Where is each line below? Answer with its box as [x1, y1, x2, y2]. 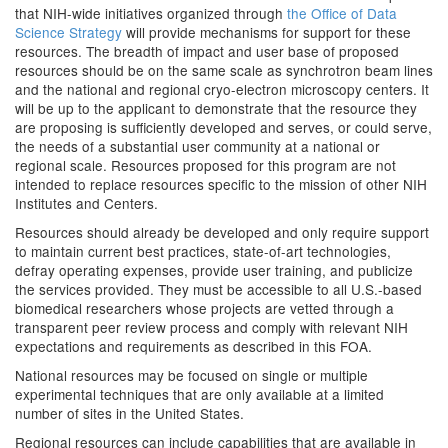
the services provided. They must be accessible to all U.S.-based [15, 279, 422, 299]
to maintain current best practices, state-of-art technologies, [15, 241, 391, 261]
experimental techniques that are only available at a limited [15, 384, 384, 404]
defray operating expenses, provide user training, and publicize [15, 260, 413, 280]
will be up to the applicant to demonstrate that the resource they [15, 98, 417, 118]
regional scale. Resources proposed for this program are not [15, 155, 396, 175]
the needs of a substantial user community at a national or [15, 136, 380, 156]
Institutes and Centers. [15, 193, 158, 213]
